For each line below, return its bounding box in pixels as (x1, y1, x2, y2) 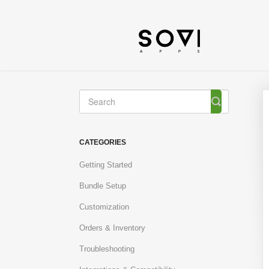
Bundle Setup (79, 181, 126, 190)
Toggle (216, 93, 248, 109)
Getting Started (79, 160, 132, 169)
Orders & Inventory (79, 223, 145, 232)
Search (216, 103, 250, 118)
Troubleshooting (79, 244, 134, 253)
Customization (79, 202, 129, 211)
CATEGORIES (79, 138, 126, 147)
